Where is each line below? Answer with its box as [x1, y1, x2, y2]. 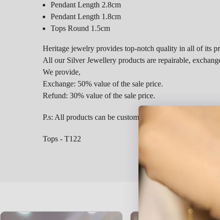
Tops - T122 [43, 135, 81, 143]
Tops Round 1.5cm [51, 24, 110, 32]
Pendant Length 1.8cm [51, 12, 121, 21]
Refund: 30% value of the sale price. [43, 91, 155, 100]
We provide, [43, 68, 81, 77]
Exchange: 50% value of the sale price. [43, 80, 163, 88]
